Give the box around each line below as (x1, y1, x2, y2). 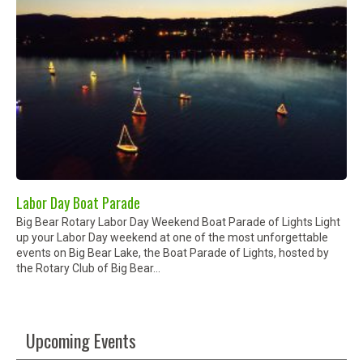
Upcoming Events (26, 327, 136, 353)
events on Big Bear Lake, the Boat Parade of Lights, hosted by (16, 246, 329, 259)
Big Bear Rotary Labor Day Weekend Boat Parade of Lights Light (16, 215, 340, 228)
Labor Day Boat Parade (16, 191, 140, 213)
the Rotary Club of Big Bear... (16, 261, 160, 275)
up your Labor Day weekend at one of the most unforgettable (16, 230, 328, 244)
